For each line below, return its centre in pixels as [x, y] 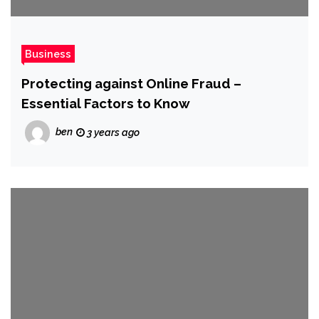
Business [48, 54]
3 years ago [112, 133]
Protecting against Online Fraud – [131, 84]
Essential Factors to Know [106, 104]
